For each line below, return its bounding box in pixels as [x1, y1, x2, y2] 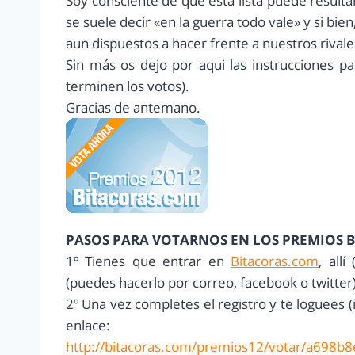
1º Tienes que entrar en [66, 252, 231, 271]
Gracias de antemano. [66, 98, 200, 117]
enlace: [66, 316, 110, 335]
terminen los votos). [66, 77, 189, 96]
